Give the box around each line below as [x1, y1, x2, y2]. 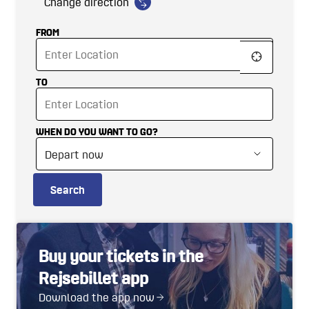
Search [50, 183, 85, 197]
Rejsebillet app [39, 269, 148, 288]
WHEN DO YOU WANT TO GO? [36, 126, 158, 137]
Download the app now [39, 291, 154, 304]
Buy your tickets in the [39, 247, 203, 266]
